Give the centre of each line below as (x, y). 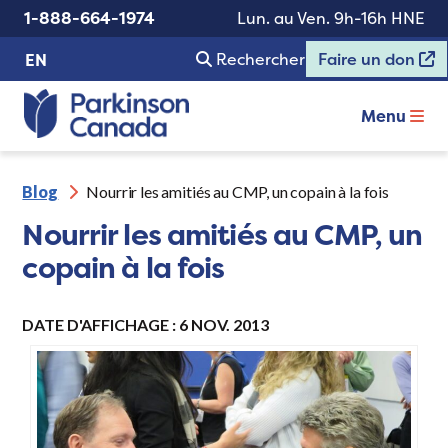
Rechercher (260, 59)
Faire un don (368, 59)
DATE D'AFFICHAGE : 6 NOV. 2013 (146, 325)
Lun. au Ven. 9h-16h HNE (330, 18)
